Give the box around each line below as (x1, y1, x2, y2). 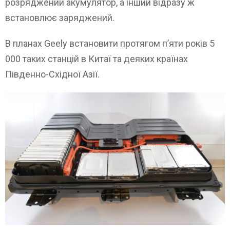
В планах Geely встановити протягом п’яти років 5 (5, 37, 215, 49)
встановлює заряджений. (5, 12, 114, 23)
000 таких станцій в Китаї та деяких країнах (5, 53, 188, 64)
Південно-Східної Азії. (5, 68, 100, 80)
